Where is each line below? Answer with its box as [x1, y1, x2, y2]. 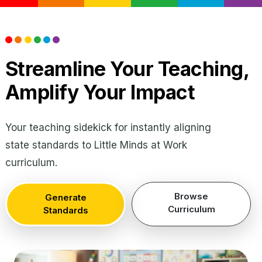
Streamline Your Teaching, [5, 57, 249, 81]
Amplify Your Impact [5, 80, 195, 104]
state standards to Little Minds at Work [5, 139, 187, 151]
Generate [44, 192, 87, 203]
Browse [174, 191, 209, 202]
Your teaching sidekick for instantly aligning [5, 122, 211, 133]
